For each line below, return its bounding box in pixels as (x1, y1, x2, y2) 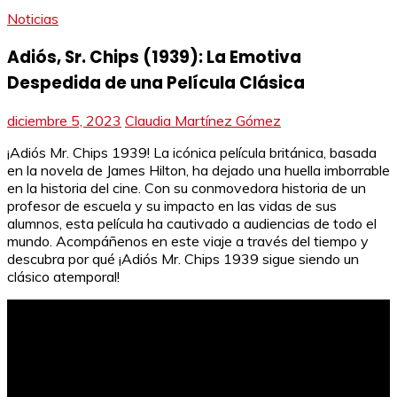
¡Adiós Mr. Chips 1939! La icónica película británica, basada (7, 144, 377, 162)
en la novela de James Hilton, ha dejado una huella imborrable (7, 161, 390, 180)
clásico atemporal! (7, 268, 120, 286)
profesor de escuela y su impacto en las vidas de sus (7, 197, 337, 215)
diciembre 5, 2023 (7, 112, 121, 130)
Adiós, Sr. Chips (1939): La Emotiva (7, 44, 301, 69)
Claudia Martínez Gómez (125, 112, 281, 130)
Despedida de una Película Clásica (7, 70, 305, 95)
